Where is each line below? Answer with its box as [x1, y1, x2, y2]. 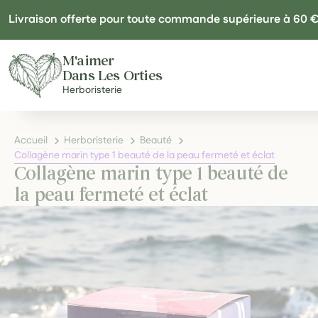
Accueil [14, 133, 48, 148]
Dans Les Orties [62, 67, 163, 84]
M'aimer [62, 52, 114, 69]
